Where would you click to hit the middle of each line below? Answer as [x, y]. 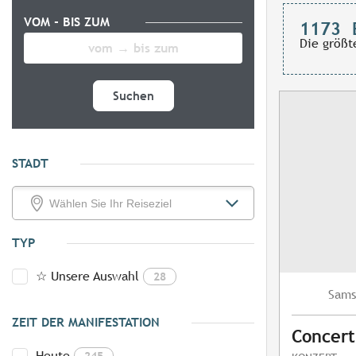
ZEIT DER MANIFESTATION [86, 323]
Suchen [133, 96]
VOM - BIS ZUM [69, 22]
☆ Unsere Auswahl [87, 277]
